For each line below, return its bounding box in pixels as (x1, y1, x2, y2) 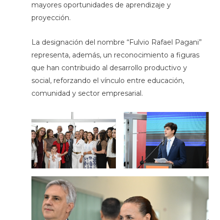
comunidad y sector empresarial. (31, 89, 143, 98)
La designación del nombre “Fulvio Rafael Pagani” (31, 38, 202, 47)
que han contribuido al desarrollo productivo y (31, 63, 187, 73)
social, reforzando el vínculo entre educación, (31, 76, 184, 85)
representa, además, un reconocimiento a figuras (31, 51, 199, 60)
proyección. (31, 13, 71, 22)
